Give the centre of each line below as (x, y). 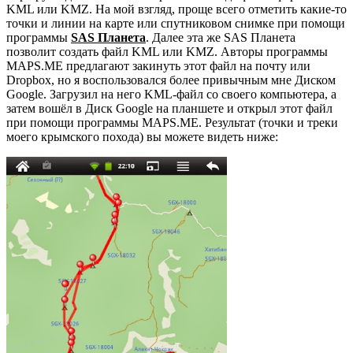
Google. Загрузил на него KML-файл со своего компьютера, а (171, 94)
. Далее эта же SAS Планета (221, 37)
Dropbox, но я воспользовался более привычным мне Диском (171, 80)
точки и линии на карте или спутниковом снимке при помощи (176, 23)
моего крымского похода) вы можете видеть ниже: (142, 136)
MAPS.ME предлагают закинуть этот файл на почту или (158, 65)
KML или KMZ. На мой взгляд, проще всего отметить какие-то (176, 9)
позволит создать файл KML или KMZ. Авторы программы (167, 51)
